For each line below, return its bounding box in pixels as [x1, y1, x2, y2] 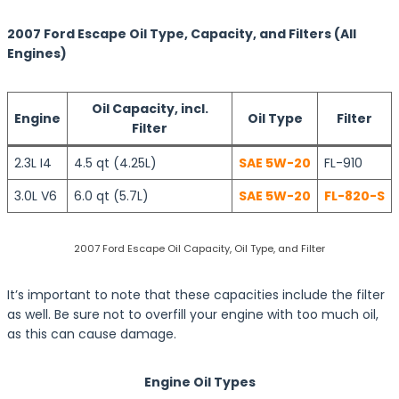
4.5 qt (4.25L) [74, 154, 157, 172]
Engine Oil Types [143, 373, 256, 391]
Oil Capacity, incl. [91, 100, 208, 118]
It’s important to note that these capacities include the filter [7, 286, 385, 304]
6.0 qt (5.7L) [74, 187, 149, 205]
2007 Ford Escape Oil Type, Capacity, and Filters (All [7, 25, 356, 43]
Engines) [7, 45, 67, 62]
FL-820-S [324, 187, 385, 205]
